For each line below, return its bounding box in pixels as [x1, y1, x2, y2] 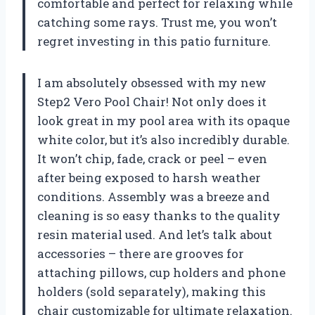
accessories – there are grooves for [37, 245, 244, 262]
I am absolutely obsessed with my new [37, 74, 266, 91]
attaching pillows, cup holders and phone [37, 264, 285, 281]
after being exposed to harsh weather [37, 169, 261, 186]
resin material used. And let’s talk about [37, 226, 272, 243]
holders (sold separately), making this [37, 283, 266, 300]
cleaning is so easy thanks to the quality [37, 207, 281, 224]
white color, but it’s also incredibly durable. [37, 131, 290, 148]
